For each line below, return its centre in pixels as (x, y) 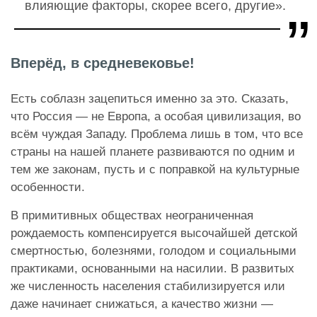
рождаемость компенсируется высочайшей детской (154, 234)
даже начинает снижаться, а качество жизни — (142, 304)
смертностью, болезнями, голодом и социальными (154, 251)
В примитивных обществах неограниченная (132, 216)
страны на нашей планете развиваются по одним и (153, 152)
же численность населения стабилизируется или (148, 287)
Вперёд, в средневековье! (103, 63)
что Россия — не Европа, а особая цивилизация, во (156, 117)
